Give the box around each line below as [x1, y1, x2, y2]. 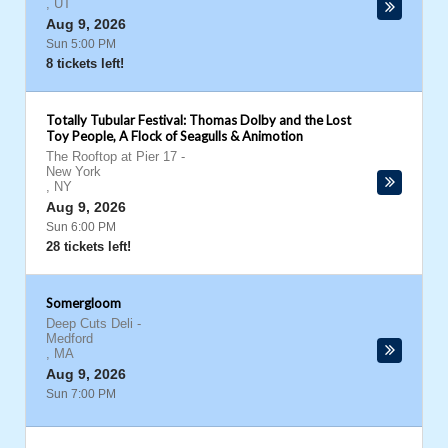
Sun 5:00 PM [46, 37, 116, 51]
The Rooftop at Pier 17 [46, 149, 177, 164]
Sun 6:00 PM [46, 220, 116, 234]
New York [46, 164, 101, 179]
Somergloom [46, 295, 121, 311]
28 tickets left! [46, 239, 131, 254]
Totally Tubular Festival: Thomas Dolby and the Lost [46, 112, 351, 128]
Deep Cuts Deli [46, 316, 133, 331]
